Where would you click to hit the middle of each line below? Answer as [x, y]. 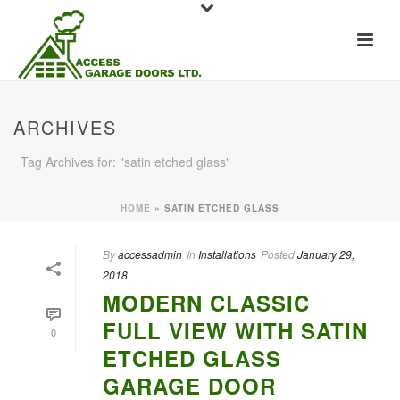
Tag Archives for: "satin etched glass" [125, 162]
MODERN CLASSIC [206, 303]
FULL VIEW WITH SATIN [235, 330]
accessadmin [150, 254]
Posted [278, 254]
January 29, [326, 254]
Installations [227, 254]
